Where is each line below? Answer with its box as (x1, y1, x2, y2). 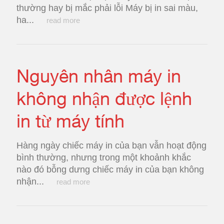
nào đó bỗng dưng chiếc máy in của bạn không (16, 164, 204, 174)
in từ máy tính (16, 110, 124, 131)
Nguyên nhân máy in (16, 65, 181, 86)
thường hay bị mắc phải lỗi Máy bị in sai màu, (16, 3, 198, 13)
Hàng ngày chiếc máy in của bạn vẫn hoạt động (16, 140, 206, 150)
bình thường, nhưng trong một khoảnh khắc (16, 152, 191, 162)
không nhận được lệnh (16, 87, 192, 109)
